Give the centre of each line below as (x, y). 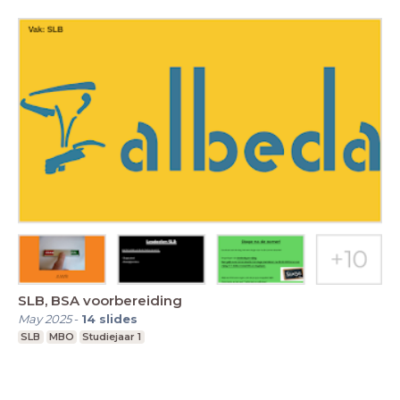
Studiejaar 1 (112, 337)
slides (118, 319)
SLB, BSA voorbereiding (100, 301)
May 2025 (45, 319)
